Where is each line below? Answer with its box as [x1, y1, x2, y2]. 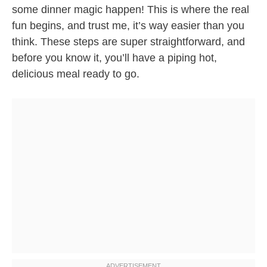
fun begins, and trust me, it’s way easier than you [12, 20, 244, 32]
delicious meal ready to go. [12, 68, 139, 80]
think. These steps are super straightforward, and [12, 36, 245, 48]
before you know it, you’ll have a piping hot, [12, 52, 217, 64]
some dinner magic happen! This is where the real [12, 4, 249, 16]
